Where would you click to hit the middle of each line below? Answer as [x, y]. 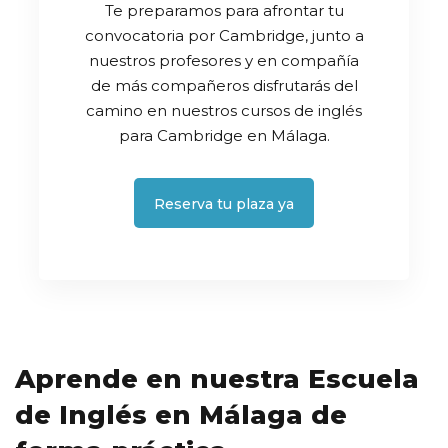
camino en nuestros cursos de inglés [224, 110]
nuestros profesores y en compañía [224, 60]
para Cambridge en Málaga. [224, 135]
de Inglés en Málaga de [181, 414]
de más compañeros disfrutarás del [224, 85]
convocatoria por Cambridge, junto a [224, 35]
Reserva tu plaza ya [224, 203]
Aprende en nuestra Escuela [217, 378]
